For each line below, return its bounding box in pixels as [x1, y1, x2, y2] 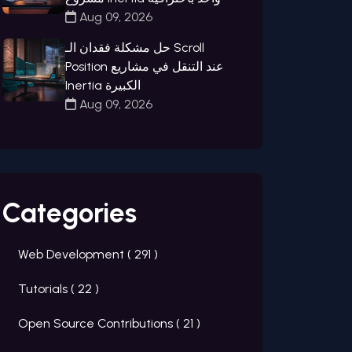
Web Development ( [18, 247, 134, 262]
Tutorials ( [18, 281, 78, 297]
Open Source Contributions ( [18, 316, 183, 332]
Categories [2, 196, 137, 230]
